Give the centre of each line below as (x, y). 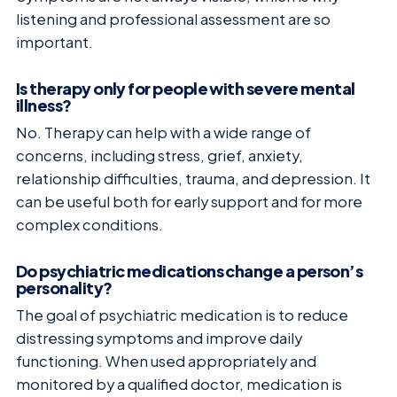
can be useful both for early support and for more (189, 201)
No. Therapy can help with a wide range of (163, 132)
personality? (64, 287)
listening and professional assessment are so (173, 19)
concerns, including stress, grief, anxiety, (160, 155)
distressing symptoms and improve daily (159, 338)
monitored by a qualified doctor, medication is (179, 384)
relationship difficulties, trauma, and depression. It (193, 178)
